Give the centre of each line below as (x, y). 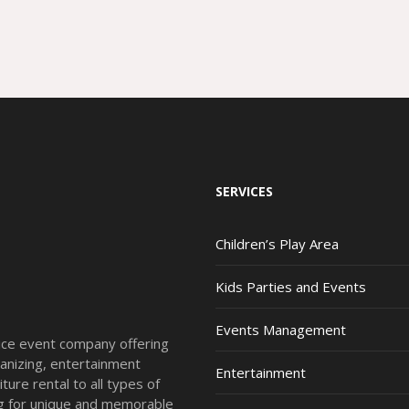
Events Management (280, 329)
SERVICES (244, 191)
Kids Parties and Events (290, 286)
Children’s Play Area (277, 243)
